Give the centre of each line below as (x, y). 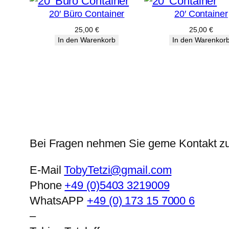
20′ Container (201, 14)
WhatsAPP (59, 200)
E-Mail (47, 170)
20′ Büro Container (87, 14)
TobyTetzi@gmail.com (118, 170)
